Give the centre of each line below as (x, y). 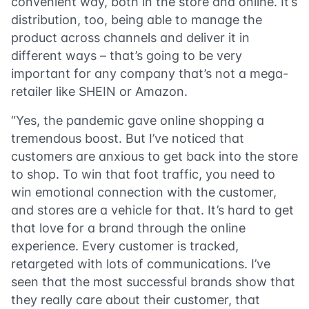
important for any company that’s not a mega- (150, 73)
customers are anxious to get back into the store (154, 156)
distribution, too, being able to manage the (137, 20)
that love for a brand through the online (128, 228)
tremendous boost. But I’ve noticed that (128, 138)
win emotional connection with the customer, (144, 192)
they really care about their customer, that (136, 300)
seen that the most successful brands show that (153, 282)
